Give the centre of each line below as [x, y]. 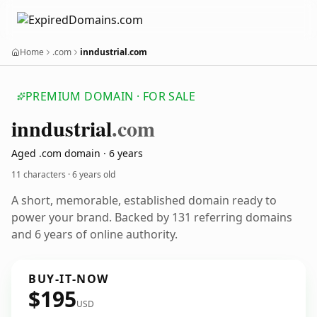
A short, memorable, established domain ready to [144, 200]
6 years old [94, 174]
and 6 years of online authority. [94, 234]
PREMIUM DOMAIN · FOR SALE [110, 96]
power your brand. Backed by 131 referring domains [152, 217]
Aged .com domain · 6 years [77, 153]
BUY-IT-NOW [69, 279]
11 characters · [42, 174]
